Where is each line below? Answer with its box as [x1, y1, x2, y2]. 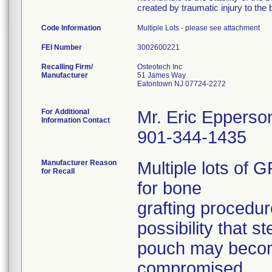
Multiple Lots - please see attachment [137, 24, 260, 32]
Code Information [41, 24, 101, 32]
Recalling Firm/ [41, 63, 93, 71]
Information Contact [41, 116, 110, 124]
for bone [137, 178, 202, 198]
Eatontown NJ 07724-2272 [137, 80, 226, 88]
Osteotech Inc [137, 63, 182, 71]
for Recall [41, 167, 75, 175]
